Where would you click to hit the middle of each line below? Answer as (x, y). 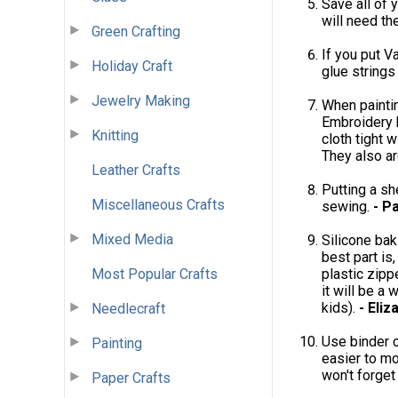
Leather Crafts (136, 170)
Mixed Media (132, 239)
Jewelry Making (141, 100)
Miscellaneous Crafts (158, 204)
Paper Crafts (131, 378)
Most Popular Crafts (155, 274)
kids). (340, 308)
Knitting (115, 135)
